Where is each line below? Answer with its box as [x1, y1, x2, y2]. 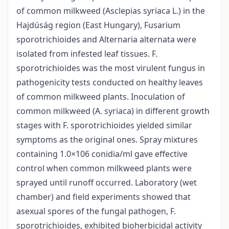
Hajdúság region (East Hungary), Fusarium [16, 19, 180, 31]
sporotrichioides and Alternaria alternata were [16, 34, 196, 45]
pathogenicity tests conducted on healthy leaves [16, 77, 203, 88]
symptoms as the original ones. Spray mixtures [16, 134, 198, 146]
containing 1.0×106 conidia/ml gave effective [16, 148, 188, 160]
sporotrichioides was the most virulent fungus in [16, 62, 205, 74]
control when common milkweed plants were [16, 163, 192, 174]
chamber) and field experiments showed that [16, 191, 191, 203]
